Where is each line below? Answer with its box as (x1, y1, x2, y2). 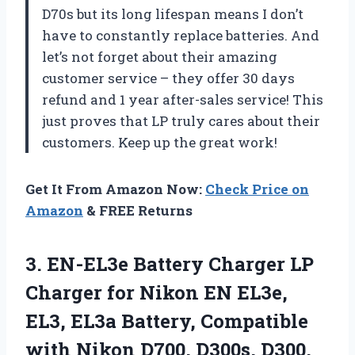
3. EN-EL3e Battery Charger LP (25, 250, 314, 277)
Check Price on (205, 179, 309, 198)
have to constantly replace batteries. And (42, 25, 319, 44)
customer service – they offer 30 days (42, 68, 295, 87)
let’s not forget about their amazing (42, 47, 277, 66)
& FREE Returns (83, 200, 193, 219)
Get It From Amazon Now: (25, 179, 205, 198)
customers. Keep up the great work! (42, 132, 277, 151)
